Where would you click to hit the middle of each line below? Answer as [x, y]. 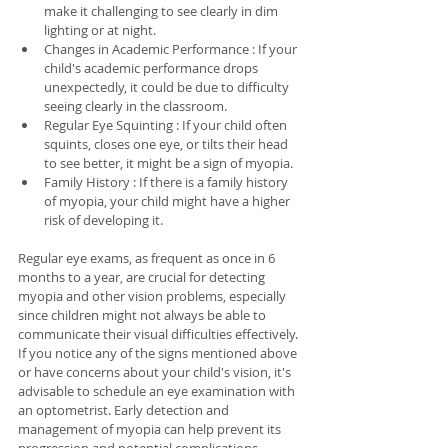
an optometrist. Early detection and [125, 409]
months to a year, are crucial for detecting [143, 276]
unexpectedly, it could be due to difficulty [168, 86]
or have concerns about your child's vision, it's [156, 371]
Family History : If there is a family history [167, 181]
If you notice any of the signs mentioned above [159, 352]
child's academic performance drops [152, 67]
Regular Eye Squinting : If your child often [167, 124]
